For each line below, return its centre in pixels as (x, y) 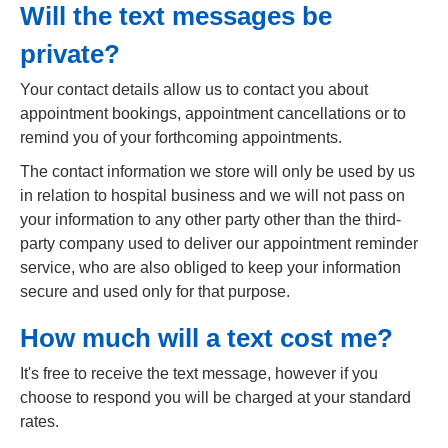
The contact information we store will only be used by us (217, 171)
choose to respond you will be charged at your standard (215, 397)
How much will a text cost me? (206, 338)
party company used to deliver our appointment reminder (219, 243)
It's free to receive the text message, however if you (199, 373)
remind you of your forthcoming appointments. (181, 137)
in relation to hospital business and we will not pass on (212, 195)
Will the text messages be (176, 16)
